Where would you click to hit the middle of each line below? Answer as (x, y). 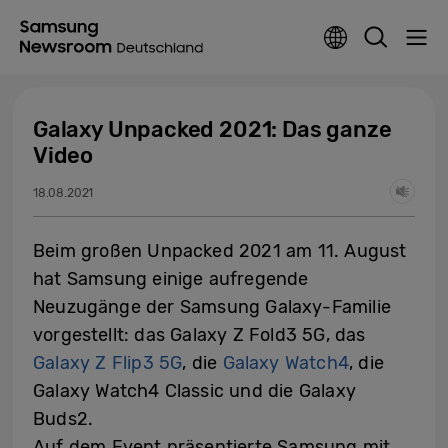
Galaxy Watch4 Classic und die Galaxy (194, 391)
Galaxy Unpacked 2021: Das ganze (212, 129)
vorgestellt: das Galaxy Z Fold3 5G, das (199, 335)
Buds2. (63, 419)
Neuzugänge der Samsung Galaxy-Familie (212, 307)
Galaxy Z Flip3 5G (108, 363)
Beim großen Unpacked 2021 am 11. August (220, 251)
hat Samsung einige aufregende (171, 279)
